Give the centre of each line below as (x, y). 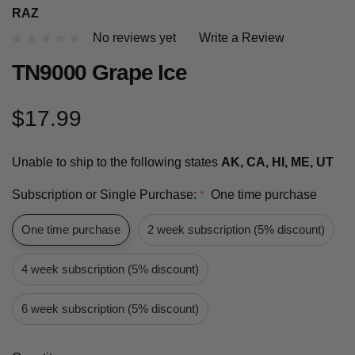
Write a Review (242, 38)
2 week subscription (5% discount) (236, 230)
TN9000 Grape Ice (100, 73)
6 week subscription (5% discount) (110, 309)
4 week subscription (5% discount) (110, 269)
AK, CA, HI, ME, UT (277, 162)
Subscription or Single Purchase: (106, 195)
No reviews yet (134, 38)
